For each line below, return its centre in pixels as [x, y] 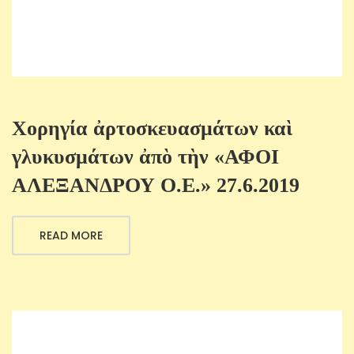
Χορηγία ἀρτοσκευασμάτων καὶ [152, 129]
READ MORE [71, 236]
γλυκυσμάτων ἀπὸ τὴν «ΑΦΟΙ [145, 157]
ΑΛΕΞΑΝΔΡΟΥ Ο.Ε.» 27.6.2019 [156, 186]
